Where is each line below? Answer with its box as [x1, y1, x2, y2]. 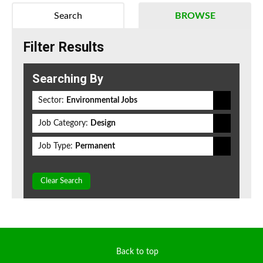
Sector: [38, 96, 64, 105]
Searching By [32, 72, 103, 86]
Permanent [75, 142, 115, 151]
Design [90, 119, 116, 128]
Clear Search [41, 177, 82, 186]
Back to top [116, 248, 159, 257]
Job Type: [38, 142, 73, 151]
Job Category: [38, 119, 88, 128]
